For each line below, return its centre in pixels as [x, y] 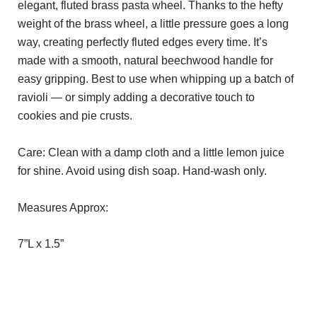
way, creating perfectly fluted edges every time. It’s [143, 42]
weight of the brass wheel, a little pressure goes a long [153, 24]
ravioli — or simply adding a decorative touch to [136, 98]
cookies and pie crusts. [78, 116]
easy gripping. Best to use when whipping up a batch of [156, 79]
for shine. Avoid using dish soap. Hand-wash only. [142, 171]
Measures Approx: [63, 207]
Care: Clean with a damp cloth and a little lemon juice [151, 153]
